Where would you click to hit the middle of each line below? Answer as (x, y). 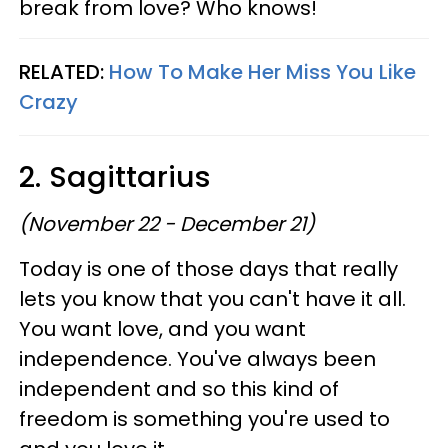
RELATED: (64, 71)
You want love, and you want (162, 328)
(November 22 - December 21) (167, 223)
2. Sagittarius (115, 176)
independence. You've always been (197, 358)
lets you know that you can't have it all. (212, 298)
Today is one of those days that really (208, 268)
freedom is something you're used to (204, 418)
